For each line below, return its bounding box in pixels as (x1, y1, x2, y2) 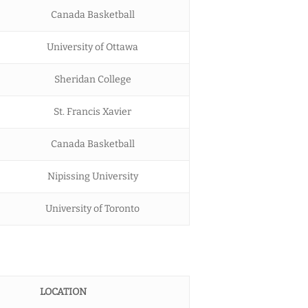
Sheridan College (54, 73, 131, 85)
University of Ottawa (47, 41, 138, 53)
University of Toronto (45, 202, 140, 214)
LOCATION (39, 285, 87, 298)
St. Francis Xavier (54, 105, 131, 118)
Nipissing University (47, 170, 138, 182)
